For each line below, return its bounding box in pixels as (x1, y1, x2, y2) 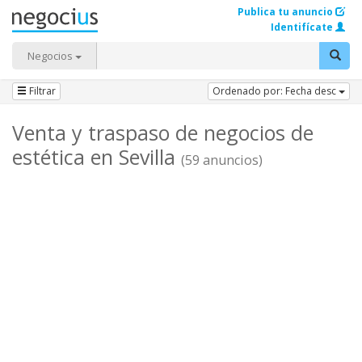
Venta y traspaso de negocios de (12, 119, 314, 146)
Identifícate (271, 20, 333, 34)
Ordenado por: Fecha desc (213, 84, 339, 98)
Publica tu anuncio (238, 5, 333, 19)
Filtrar (27, 84, 56, 98)
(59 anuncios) (181, 151, 263, 169)
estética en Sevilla (12, 143, 181, 170)
